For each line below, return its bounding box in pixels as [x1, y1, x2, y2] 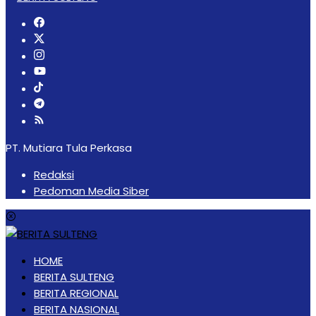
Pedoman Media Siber [34, 183, 149, 198]
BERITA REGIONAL [34, 285, 119, 300]
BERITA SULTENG [34, 269, 114, 284]
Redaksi [34, 166, 74, 182]
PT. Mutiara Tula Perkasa [6, 140, 132, 155]
